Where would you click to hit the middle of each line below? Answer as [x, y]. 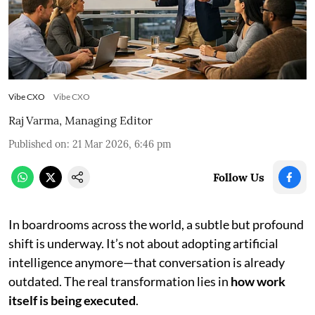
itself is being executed [72, 300]
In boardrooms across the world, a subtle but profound [156, 224]
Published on [38, 144]
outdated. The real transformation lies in [120, 281]
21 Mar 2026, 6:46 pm [122, 144]
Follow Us [239, 177]
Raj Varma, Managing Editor [81, 120]
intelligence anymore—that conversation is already [147, 262]
